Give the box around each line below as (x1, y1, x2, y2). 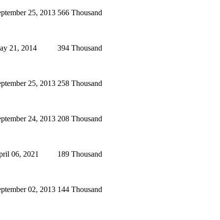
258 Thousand (57, 79, 102, 87)
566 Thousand (57, 8, 102, 17)
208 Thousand (57, 114, 102, 123)
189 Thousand (57, 149, 102, 158)
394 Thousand (57, 43, 102, 52)
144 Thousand (57, 185, 102, 193)
